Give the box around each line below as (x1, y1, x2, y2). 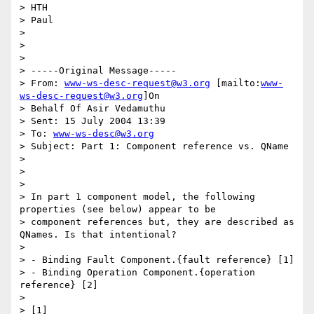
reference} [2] (20, 280, 98, 291)
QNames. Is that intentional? (20, 229, 177, 240)
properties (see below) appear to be (20, 204, 216, 215)
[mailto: (210, 78, 261, 89)
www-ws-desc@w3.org (53, 128, 154, 139)
